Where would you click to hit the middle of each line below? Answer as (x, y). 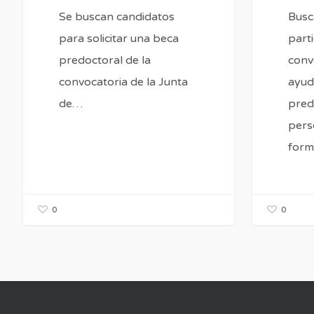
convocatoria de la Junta (123, 82)
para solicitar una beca (118, 38)
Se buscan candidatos (116, 16)
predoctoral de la (104, 60)
